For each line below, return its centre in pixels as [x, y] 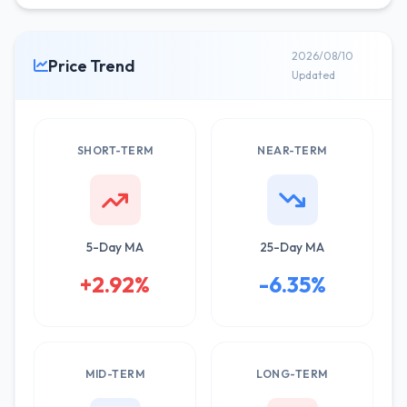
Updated [313, 75]
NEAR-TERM [292, 150]
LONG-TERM [292, 374]
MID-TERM [115, 374]
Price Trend [91, 65]
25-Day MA [292, 247]
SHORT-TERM [115, 150]
